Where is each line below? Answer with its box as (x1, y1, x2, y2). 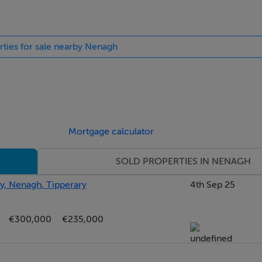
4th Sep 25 (190, 180, 236, 190)
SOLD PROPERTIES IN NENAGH (116, 156, 251, 167)
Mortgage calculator (68, 126, 154, 137)
